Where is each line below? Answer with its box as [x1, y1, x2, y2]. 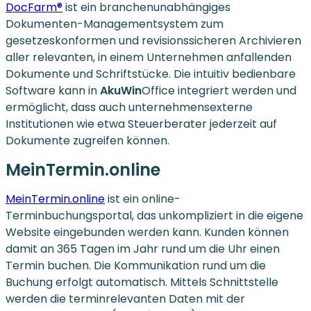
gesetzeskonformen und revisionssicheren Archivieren [6, 33, 301, 49]
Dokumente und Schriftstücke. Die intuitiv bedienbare [6, 66, 296, 83]
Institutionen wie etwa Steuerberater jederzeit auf [6, 116, 277, 133]
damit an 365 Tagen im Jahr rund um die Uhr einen [6, 241, 280, 258]
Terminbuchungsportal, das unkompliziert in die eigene [6, 208, 303, 224]
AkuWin [100, 83, 142, 99]
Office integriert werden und [142, 83, 296, 99]
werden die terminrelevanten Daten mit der [6, 291, 245, 308]
